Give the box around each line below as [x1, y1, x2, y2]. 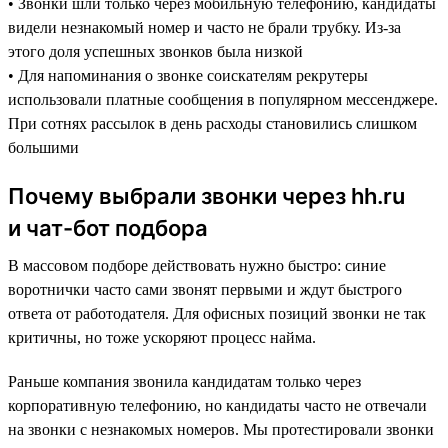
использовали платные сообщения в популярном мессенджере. [8, 90, 438, 108]
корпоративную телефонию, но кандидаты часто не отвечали [8, 396, 427, 414]
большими [8, 138, 79, 156]
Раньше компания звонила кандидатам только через [8, 372, 361, 390]
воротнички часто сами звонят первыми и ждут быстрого [8, 280, 402, 298]
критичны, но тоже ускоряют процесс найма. [8, 328, 316, 346]
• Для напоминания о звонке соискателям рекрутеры [8, 66, 368, 84]
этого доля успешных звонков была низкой [8, 42, 303, 60]
